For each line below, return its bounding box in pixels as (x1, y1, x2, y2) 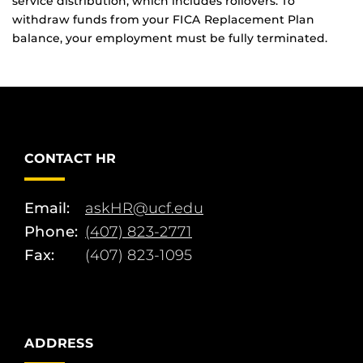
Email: (24, 199, 70, 218)
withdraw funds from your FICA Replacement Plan (12, 12, 314, 28)
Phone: (24, 223, 78, 241)
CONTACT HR (24, 151, 116, 167)
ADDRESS (24, 335, 94, 352)
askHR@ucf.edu (85, 199, 203, 218)
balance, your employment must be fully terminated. (12, 31, 331, 46)
